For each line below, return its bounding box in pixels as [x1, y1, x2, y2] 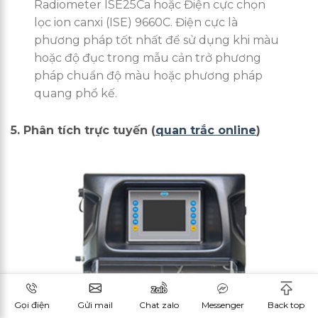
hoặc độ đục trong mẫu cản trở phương [34, 50, 262, 65]
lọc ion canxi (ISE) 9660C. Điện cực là [34, 15, 238, 29]
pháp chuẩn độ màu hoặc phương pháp [34, 68, 263, 82]
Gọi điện [13, 299, 50, 310]
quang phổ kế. [34, 86, 118, 100]
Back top [268, 299, 305, 310]
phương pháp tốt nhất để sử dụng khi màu [34, 33, 280, 47]
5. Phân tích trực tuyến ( [11, 123, 155, 137]
